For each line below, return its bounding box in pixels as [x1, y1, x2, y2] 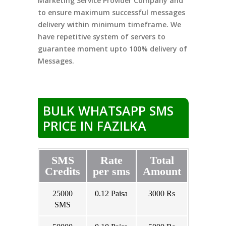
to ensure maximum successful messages [37, 7, 185, 17]
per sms [92, 164, 130, 178]
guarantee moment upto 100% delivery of [37, 43, 187, 53]
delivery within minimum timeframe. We [37, 19, 181, 29]
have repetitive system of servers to [37, 31, 165, 41]
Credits [45, 164, 80, 178]
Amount [142, 164, 181, 178]
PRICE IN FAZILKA [42, 117, 146, 134]
